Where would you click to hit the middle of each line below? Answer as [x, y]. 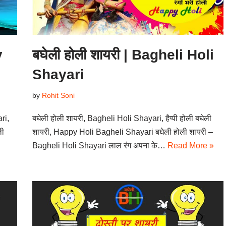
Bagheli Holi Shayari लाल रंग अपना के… [100, 145]
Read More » [190, 145]
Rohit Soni [58, 95]
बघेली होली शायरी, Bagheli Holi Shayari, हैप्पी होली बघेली [122, 118]
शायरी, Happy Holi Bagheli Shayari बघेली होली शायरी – [122, 132]
